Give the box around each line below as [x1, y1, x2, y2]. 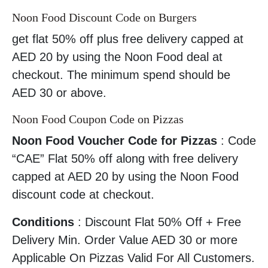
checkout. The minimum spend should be [12, 68, 230, 82]
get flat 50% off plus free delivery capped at [12, 32, 243, 46]
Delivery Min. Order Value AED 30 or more [12, 233, 237, 247]
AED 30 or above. [12, 86, 106, 100]
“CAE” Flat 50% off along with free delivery [12, 152, 238, 166]
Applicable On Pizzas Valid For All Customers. [12, 251, 255, 265]
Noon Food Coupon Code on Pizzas [12, 112, 184, 126]
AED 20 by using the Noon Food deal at [12, 50, 223, 64]
